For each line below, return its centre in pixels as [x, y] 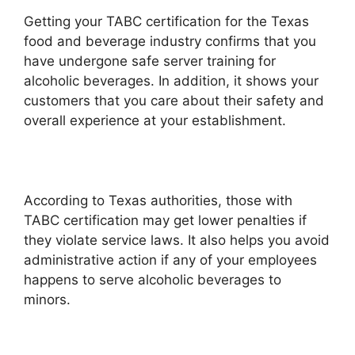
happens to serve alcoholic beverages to [153, 279]
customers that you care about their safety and [174, 100]
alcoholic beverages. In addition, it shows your [171, 80]
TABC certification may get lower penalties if [165, 220]
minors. [47, 299]
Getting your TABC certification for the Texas [166, 21]
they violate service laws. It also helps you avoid [177, 240]
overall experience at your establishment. [155, 120]
